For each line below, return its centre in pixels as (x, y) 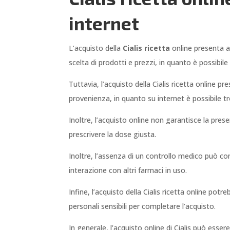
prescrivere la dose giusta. (113, 135)
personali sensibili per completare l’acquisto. (142, 206)
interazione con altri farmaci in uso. (128, 170)
